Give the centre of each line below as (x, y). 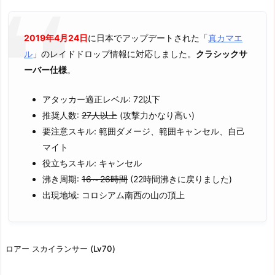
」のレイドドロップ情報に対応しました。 (114, 54)
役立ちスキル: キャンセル (92, 163)
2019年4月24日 (56, 38)
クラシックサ (222, 54)
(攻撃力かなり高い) (156, 115)
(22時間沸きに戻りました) (180, 179)
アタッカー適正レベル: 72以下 (101, 99)
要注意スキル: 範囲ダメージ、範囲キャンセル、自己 (144, 131)
